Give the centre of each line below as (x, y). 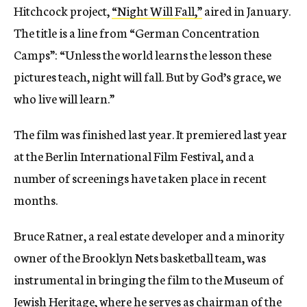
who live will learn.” (64, 98)
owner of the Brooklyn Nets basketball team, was (140, 257)
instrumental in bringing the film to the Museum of (149, 279)
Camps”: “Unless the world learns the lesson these (143, 54)
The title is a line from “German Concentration (137, 32)
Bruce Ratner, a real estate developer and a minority (149, 235)
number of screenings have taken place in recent (140, 177)
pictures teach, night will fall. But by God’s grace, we (147, 76)
